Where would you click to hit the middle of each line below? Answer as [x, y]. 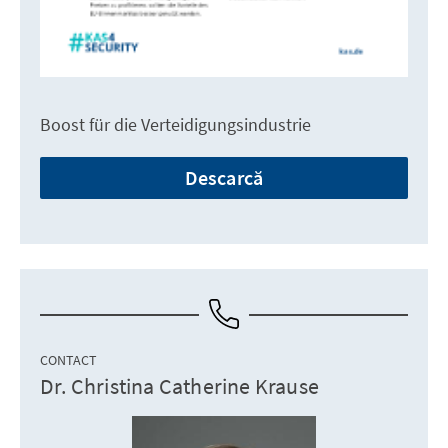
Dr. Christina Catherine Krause [179, 385]
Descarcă [224, 177]
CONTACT [68, 359]
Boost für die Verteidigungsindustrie [175, 124]
